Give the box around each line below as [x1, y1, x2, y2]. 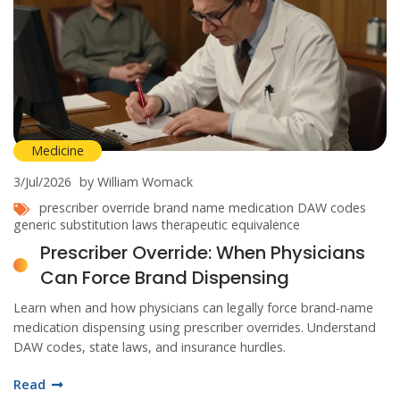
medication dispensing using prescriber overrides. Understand [13, 319, 376, 337]
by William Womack [79, 173, 193, 191]
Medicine [31, 142, 84, 160]
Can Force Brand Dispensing [40, 265, 289, 291]
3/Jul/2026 [13, 173, 71, 191]
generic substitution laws [13, 216, 158, 234]
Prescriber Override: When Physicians [40, 240, 365, 266]
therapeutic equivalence [162, 216, 300, 234]
